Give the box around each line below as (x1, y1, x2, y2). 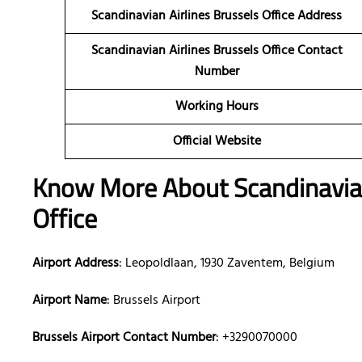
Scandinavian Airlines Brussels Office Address (91, 6, 342, 27)
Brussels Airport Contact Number (32, 327, 216, 349)
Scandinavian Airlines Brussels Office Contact (90, 40, 343, 62)
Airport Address (32, 253, 119, 275)
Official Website (172, 131, 261, 153)
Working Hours (175, 96, 259, 118)
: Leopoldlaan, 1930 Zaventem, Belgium (119, 253, 335, 275)
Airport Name (32, 290, 107, 312)
